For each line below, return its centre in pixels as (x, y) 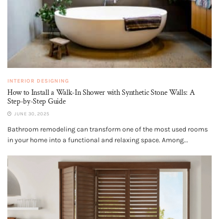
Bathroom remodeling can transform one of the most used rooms (108, 129)
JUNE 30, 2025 (31, 114)
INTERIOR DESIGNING (38, 81)
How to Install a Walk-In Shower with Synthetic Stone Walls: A (101, 92)
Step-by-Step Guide (37, 101)
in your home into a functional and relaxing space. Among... (98, 140)
